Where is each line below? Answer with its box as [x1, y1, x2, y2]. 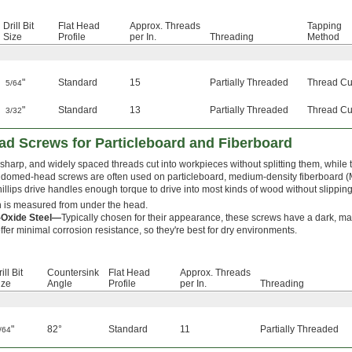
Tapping [307, 20, 342, 32]
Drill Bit [3, 20, 34, 32]
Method [307, 31, 339, 43]
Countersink [47, 267, 99, 279]
